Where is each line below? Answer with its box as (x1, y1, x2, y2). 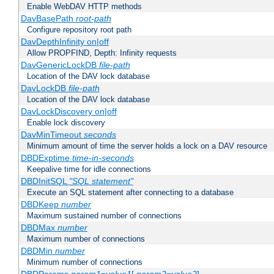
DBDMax (20, 223, 57, 233)
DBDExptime (20, 153, 72, 163)
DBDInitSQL (20, 176, 69, 187)
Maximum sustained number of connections (27, 211, 182, 221)
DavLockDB (20, 83, 68, 94)
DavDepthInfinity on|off (20, 37, 109, 47)
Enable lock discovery (27, 118, 105, 128)
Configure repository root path (27, 25, 131, 35)
